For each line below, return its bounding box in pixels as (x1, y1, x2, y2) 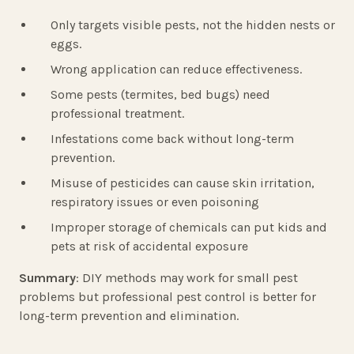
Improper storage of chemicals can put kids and (51, 220, 327, 235)
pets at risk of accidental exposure (51, 239, 248, 254)
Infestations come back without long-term (51, 131, 294, 147)
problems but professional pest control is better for (19, 289, 316, 305)
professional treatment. (51, 106, 184, 122)
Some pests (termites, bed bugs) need (51, 87, 270, 103)
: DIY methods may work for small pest (76, 270, 298, 286)
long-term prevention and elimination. (19, 308, 239, 324)
